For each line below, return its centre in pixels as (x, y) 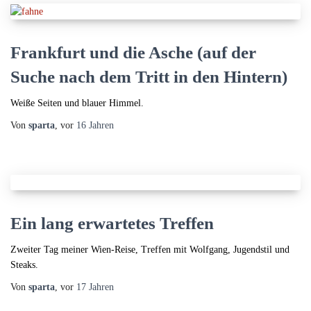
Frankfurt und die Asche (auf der (133, 52)
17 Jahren (95, 287)
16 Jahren (95, 125)
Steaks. (24, 264)
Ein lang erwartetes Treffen (112, 223)
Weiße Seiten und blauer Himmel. (77, 103)
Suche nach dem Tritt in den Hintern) (149, 76)
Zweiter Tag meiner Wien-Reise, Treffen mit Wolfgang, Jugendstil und (150, 249)
